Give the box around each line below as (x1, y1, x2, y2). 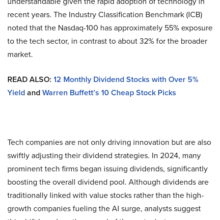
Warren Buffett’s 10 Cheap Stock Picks (42, 87, 176, 98)
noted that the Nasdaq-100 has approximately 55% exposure (7, 22, 213, 33)
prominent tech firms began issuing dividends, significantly (7, 163, 208, 174)
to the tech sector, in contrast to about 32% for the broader (7, 35, 207, 47)
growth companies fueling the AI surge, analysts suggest (7, 203, 201, 214)
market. (7, 49, 33, 60)
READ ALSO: (7, 74, 54, 85)
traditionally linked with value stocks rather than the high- (7, 190, 204, 201)
